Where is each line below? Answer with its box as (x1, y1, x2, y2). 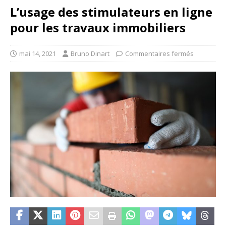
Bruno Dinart (71, 49, 109, 59)
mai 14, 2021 (19, 49, 56, 59)
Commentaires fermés (125, 49, 194, 59)
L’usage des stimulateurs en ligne (10, 4, 212, 21)
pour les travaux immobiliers (10, 19, 186, 36)
